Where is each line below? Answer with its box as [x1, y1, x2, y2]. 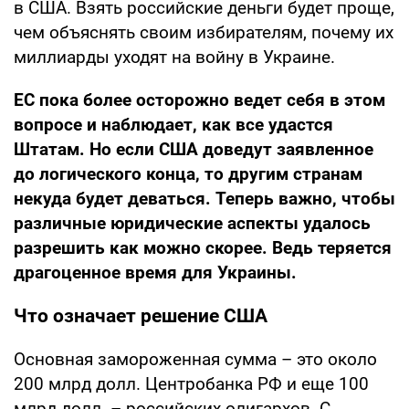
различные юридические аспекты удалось [14, 212, 371, 234]
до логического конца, [14, 163, 204, 184]
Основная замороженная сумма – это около [14, 348, 377, 370]
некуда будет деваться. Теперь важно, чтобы [14, 187, 395, 209]
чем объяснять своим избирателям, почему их [14, 21, 393, 43]
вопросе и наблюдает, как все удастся [14, 113, 333, 135]
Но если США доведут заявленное [89, 138, 373, 160]
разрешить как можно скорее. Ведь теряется [14, 236, 392, 258]
